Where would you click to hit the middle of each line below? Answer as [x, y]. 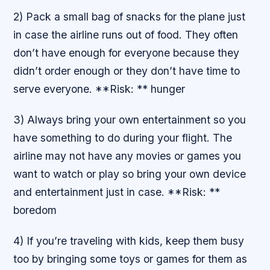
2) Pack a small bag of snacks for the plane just [130, 17]
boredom [35, 210]
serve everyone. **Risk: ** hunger [99, 89]
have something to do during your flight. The [123, 138]
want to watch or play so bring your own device [130, 174]
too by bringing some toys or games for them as [130, 259]
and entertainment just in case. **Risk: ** [117, 192]
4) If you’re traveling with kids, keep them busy [129, 241]
